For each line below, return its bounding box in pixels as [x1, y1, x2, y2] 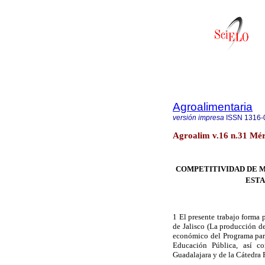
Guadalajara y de [173, 250, 228, 260]
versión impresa [173, 114, 224, 122]
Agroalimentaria [173, 101, 253, 113]
